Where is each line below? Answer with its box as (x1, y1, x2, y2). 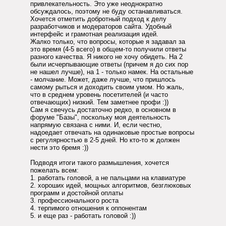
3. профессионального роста (30, 197, 119, 205)
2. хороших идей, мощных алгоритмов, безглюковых (30, 182, 191, 190)
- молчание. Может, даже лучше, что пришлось (30, 76, 176, 84)
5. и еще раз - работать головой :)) (30, 212, 136, 220)
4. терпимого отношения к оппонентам (30, 204, 147, 212)
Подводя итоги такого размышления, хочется (30, 159, 169, 167)
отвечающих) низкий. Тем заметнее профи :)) (30, 98, 168, 106)
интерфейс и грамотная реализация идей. (30, 30, 158, 38)
